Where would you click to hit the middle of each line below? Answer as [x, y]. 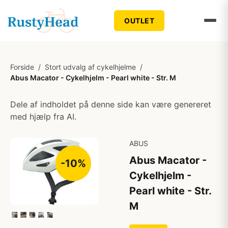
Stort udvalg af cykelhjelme [90, 67]
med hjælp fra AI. [43, 117]
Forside [22, 67]
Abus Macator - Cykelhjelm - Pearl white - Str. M [93, 78]
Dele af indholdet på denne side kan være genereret [111, 104]
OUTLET [139, 20]
